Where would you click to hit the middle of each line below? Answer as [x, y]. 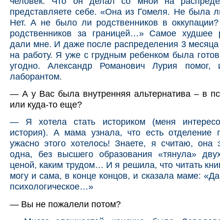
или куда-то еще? [46, 105]
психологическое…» [52, 187]
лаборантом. [36, 76]
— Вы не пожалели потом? [65, 204]
